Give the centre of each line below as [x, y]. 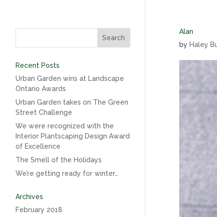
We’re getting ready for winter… [67, 173]
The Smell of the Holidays [59, 160]
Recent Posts [38, 65]
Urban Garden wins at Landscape [70, 78]
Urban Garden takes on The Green [72, 102]
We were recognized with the [65, 126]
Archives [29, 197]
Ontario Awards [41, 89]
